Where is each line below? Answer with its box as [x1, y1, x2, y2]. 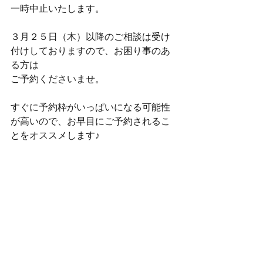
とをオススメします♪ [11, 130, 100, 140]
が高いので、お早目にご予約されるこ [11, 116, 170, 126]
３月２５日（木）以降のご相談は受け [11, 32, 170, 42]
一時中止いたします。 [11, 4, 104, 14]
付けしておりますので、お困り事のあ [11, 46, 170, 56]
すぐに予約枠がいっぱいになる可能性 [11, 102, 170, 112]
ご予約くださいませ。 [11, 74, 104, 84]
